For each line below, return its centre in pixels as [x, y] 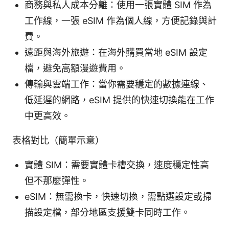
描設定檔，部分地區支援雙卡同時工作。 [107, 212]
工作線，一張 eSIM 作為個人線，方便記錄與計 [121, 20]
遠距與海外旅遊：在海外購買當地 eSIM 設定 [116, 52]
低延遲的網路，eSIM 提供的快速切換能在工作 [119, 100]
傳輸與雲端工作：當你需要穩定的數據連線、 [117, 84]
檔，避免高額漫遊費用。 [75, 68]
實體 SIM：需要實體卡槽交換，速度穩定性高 [117, 165]
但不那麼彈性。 [57, 180]
